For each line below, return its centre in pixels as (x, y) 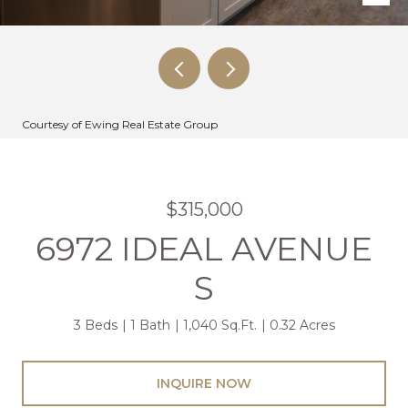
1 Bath (150, 325)
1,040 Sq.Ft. (219, 325)
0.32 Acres (302, 325)
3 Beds (95, 325)
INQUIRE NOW (204, 383)
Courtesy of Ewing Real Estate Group (120, 124)
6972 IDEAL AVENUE (204, 249)
